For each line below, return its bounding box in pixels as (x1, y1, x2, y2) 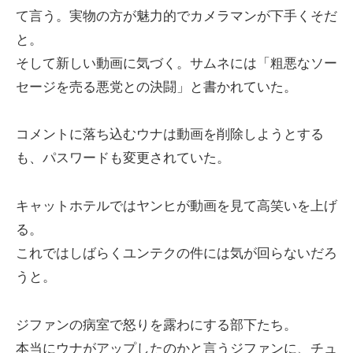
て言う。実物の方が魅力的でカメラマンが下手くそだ (16, 8, 337, 24)
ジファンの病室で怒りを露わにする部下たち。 (16, 317, 297, 333)
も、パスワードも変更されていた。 (16, 150, 230, 166)
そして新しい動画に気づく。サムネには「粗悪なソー (16, 55, 337, 71)
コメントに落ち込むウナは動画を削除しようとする (16, 127, 324, 143)
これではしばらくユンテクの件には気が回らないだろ (16, 245, 337, 261)
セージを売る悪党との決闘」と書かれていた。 (16, 79, 297, 95)
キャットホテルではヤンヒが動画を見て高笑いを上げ (16, 198, 337, 214)
